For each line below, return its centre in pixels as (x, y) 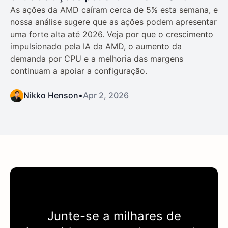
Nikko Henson (51, 95)
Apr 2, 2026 (106, 95)
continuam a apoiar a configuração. (79, 70)
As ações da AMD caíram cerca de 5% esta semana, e (114, 9)
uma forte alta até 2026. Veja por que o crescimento (112, 34)
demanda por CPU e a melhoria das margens (97, 58)
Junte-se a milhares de (114, 216)
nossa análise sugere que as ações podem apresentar (113, 22)
